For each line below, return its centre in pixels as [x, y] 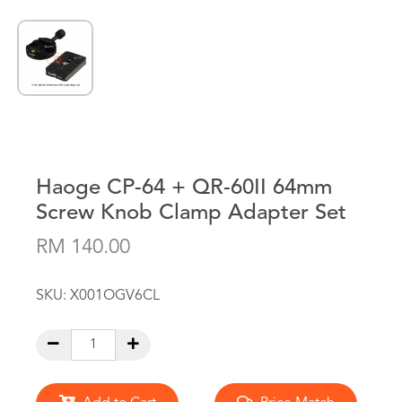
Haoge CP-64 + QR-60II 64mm [184, 188]
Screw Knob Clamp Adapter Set [191, 214]
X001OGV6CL [115, 296]
